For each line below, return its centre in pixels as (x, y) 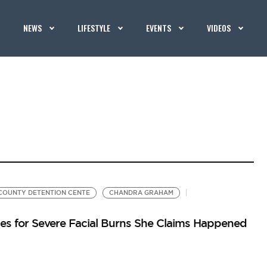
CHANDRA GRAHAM (141, 193)
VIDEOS (219, 28)
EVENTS (159, 28)
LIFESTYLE (94, 28)
